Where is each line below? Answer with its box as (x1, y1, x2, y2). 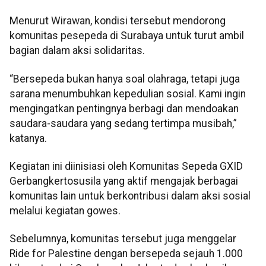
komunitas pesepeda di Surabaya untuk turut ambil (9, 30, 244, 42)
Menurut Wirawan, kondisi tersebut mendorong (9, 15, 226, 27)
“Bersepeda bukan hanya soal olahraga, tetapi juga (9, 72, 240, 85)
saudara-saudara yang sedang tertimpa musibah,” (9, 117, 237, 129)
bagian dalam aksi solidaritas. (9, 45, 145, 57)
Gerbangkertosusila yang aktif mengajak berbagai (9, 175, 238, 188)
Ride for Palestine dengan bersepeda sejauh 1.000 (9, 248, 243, 260)
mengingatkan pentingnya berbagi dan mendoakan (9, 102, 239, 115)
